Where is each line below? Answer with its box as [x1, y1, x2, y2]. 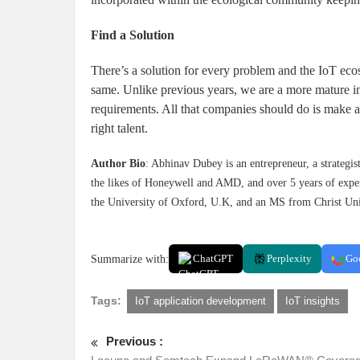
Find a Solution [91, 28, 174, 43]
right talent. [91, 121, 148, 136]
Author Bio [91, 157, 145, 170]
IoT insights [285, 295, 340, 308]
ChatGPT [193, 252, 233, 265]
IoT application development [135, 295, 266, 308]
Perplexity [267, 252, 312, 265]
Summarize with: [91, 252, 169, 266]
